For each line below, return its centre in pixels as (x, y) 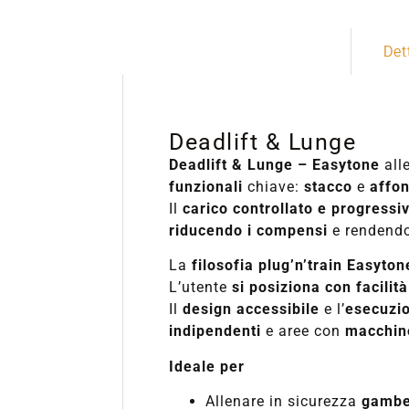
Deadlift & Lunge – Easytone (275, 164)
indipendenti (215, 331)
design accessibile (252, 309)
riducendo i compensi (249, 230)
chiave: (274, 186)
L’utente (201, 288)
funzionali (206, 186)
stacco (329, 186)
